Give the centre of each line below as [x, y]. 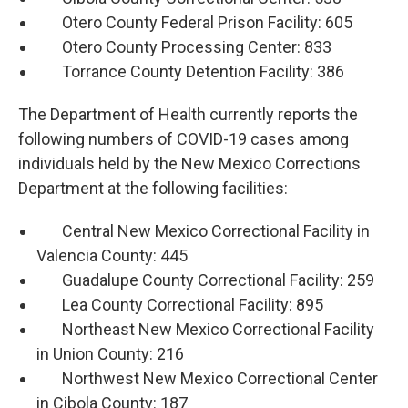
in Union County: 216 [110, 354]
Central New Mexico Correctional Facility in [203, 231]
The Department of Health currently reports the [188, 115]
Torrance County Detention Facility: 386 [190, 72]
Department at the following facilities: [153, 189]
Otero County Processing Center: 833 [184, 47]
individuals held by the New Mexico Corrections [189, 164]
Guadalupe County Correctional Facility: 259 [205, 280]
